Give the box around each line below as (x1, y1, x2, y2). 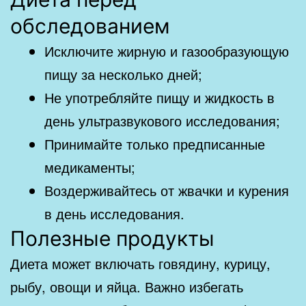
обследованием (10, 13, 170, 38)
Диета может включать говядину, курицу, (10, 253, 270, 273)
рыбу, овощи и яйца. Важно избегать (10, 276, 243, 296)
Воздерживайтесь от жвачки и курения (44, 180, 289, 200)
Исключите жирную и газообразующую (44, 40, 289, 61)
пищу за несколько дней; (44, 64, 202, 84)
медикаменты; (44, 156, 135, 177)
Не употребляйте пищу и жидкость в (44, 87, 275, 107)
